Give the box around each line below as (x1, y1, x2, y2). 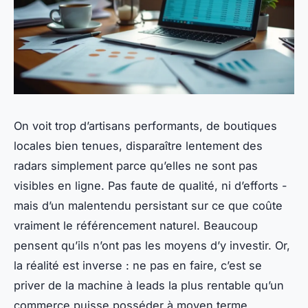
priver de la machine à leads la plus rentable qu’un (14, 278, 284, 293)
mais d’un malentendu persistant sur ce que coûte (14, 199, 283, 213)
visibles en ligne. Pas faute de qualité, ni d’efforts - (14, 179, 287, 193)
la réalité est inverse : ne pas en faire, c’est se (14, 258, 262, 273)
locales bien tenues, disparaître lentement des (14, 139, 263, 153)
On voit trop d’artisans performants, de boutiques (14, 119, 277, 133)
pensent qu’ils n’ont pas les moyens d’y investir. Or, (14, 239, 290, 253)
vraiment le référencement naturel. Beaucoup (14, 219, 258, 233)
